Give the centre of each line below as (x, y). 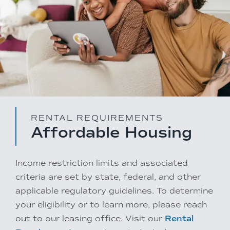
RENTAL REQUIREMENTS (97, 118)
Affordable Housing (111, 132)
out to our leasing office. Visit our (90, 218)
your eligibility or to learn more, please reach (111, 204)
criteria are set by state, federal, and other (108, 177)
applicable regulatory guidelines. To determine (114, 190)
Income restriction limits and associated (102, 163)
